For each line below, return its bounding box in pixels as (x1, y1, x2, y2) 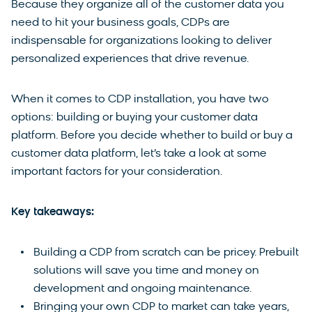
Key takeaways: (11, 206, 94, 218)
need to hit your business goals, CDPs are (11, 17, 230, 29)
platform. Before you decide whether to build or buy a (11, 130, 292, 141)
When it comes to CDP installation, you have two (11, 93, 269, 105)
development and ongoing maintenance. (33, 283, 252, 295)
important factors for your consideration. (11, 166, 223, 178)
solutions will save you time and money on (33, 265, 259, 276)
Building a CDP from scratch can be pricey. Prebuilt (33, 247, 299, 258)
